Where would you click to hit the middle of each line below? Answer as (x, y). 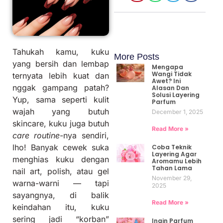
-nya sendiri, (84, 136)
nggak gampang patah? (61, 88)
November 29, (171, 178)
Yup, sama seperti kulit (61, 100)
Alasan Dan (170, 88)
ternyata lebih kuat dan (61, 76)
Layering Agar (174, 154)
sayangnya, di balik (61, 195)
